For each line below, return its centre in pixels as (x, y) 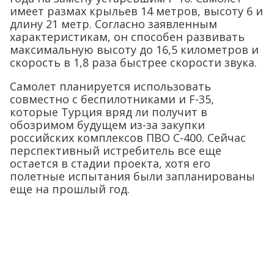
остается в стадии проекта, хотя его (110, 163)
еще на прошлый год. (70, 189)
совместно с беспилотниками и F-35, (112, 99)
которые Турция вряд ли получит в (109, 112)
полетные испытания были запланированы (132, 176)
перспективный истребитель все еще (116, 150)
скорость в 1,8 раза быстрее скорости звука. (133, 62)
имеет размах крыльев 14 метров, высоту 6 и (136, 11)
